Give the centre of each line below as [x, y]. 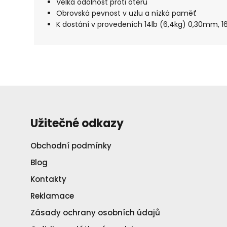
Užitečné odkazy [77, 124]
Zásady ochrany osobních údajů [95, 213]
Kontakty [48, 179]
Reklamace [52, 196]
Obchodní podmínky [71, 146]
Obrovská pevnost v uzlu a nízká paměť [127, 13]
